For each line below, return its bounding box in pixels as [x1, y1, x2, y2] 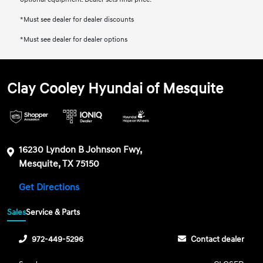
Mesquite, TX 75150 [19, 158, 100, 170]
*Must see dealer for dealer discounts [20, 15, 134, 25]
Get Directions [19, 181, 82, 194]
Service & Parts [26, 207, 80, 217]
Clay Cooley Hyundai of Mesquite [7, 80, 224, 99]
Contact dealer [190, 234, 244, 244]
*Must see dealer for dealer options [20, 35, 128, 45]
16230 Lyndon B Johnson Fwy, [19, 144, 142, 156]
